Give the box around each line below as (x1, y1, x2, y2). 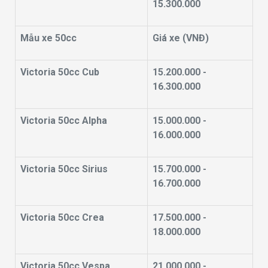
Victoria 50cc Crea (20, 211, 106, 223)
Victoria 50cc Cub (20, 66, 102, 78)
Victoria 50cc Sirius (20, 163, 110, 175)
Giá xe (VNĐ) (153, 32, 209, 44)
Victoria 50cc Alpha (20, 114, 109, 126)
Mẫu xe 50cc (20, 32, 77, 44)
